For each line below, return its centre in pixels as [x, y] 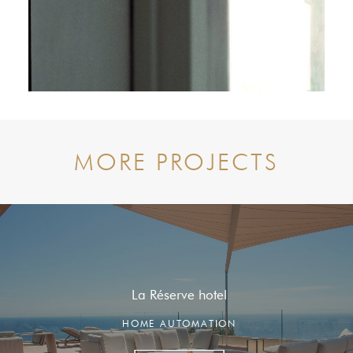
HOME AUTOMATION [179, 323]
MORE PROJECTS [176, 162]
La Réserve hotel [179, 295]
